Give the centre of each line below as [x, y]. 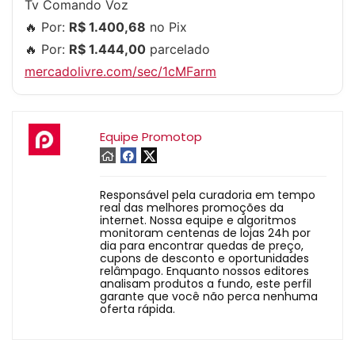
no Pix [166, 27]
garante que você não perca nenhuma [209, 297]
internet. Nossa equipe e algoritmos [198, 221]
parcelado [178, 50]
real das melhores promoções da [192, 208]
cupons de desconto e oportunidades [204, 259]
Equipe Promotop [151, 137]
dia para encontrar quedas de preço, [202, 246]
